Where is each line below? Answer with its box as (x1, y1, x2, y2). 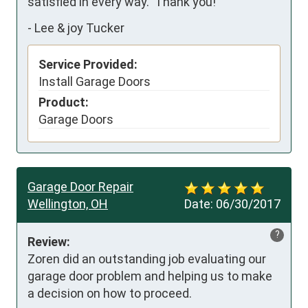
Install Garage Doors (38, 74, 151, 89)
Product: (38, 95, 89, 110)
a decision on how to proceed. (27, 286, 192, 301)
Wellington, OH (27, 197, 108, 212)
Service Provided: (38, 57, 137, 72)
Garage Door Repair (27, 179, 133, 195)
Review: (27, 234, 70, 250)
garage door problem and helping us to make (27, 269, 272, 284)
